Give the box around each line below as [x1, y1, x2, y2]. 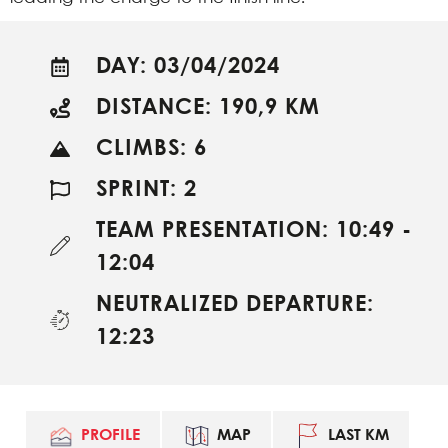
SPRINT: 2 [96, 178, 197, 201]
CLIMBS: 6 [96, 137, 207, 160]
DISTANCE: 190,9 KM [96, 96, 320, 119]
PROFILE [81, 427, 140, 443]
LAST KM [328, 427, 389, 443]
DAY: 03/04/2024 [96, 55, 280, 78]
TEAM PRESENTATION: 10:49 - [96, 219, 412, 242]
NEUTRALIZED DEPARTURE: [96, 293, 374, 316]
